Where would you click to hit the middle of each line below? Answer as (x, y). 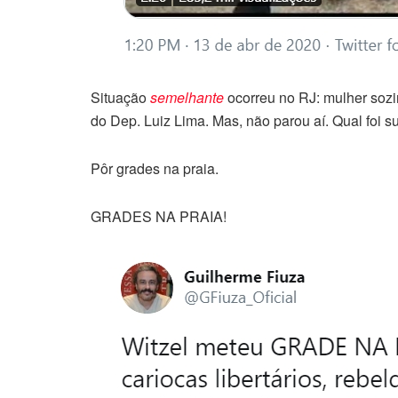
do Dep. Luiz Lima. (151, 120)
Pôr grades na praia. (155, 168)
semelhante (187, 97)
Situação (120, 97)
